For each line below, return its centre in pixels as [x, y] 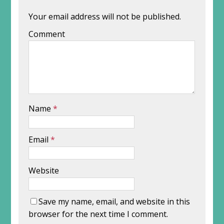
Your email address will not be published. [104, 17]
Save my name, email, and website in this [114, 202]
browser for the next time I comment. [98, 214]
